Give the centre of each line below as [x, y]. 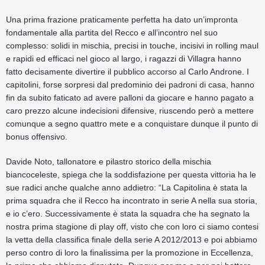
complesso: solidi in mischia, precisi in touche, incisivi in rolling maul [132, 46]
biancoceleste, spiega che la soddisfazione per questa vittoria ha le [131, 174]
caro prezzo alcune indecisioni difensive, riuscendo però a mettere [130, 111]
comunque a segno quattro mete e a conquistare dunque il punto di [132, 124]
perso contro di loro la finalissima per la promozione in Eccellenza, [130, 253]
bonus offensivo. [37, 137]
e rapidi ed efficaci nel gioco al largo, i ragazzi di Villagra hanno [124, 59]
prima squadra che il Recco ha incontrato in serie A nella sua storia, [132, 201]
